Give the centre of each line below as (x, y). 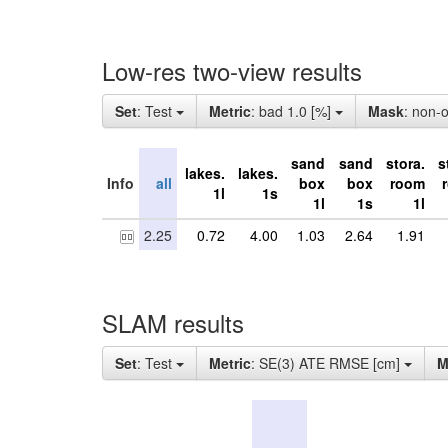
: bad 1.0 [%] (293, 111)
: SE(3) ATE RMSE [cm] (327, 363)
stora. (405, 163)
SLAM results (173, 322)
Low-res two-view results (232, 70)
